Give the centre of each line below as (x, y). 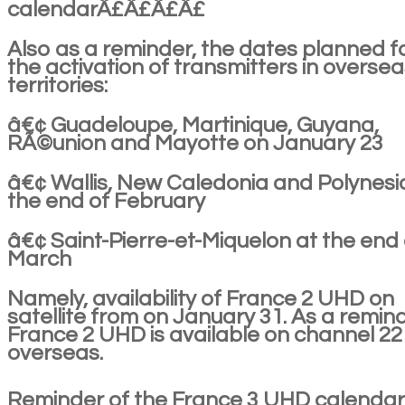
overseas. (55, 353)
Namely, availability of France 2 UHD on (201, 299)
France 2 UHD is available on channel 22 (205, 335)
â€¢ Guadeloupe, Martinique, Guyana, (193, 126)
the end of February (106, 202)
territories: (57, 86)
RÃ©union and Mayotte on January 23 (195, 144)
